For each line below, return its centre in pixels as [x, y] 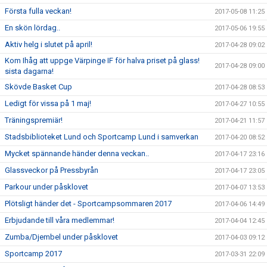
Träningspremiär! [34, 120]
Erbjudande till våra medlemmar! [60, 220]
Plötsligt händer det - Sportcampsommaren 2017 [88, 204]
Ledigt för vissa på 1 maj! [48, 103]
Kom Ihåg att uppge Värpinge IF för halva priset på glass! [102, 60]
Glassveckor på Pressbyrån [52, 170]
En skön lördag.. [32, 28]
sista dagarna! [29, 71]
